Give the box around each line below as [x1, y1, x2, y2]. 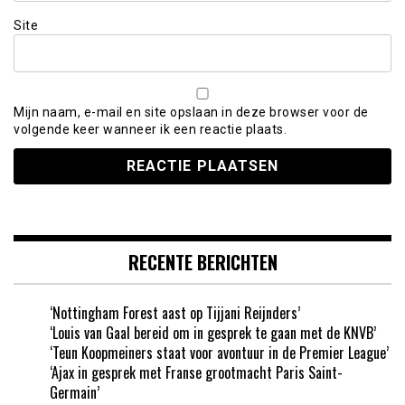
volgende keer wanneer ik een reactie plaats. [14, 121, 287, 137]
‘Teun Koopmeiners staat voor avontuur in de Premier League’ [50, 342, 389, 364]
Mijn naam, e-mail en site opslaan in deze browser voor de [14, 104, 369, 119]
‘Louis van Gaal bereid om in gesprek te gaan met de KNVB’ [50, 322, 376, 344]
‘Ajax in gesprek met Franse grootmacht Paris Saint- [50, 362, 343, 384]
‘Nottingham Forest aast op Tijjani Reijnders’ [50, 302, 300, 325]
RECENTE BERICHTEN [127, 249, 278, 277]
